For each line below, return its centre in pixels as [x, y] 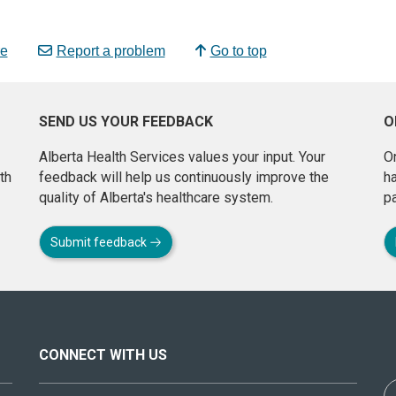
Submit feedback [100, 242]
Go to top [238, 50]
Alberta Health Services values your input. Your [182, 156]
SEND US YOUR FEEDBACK [126, 121]
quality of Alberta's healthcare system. [156, 197]
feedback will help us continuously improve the [184, 177]
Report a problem [110, 50]
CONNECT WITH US [103, 354]
